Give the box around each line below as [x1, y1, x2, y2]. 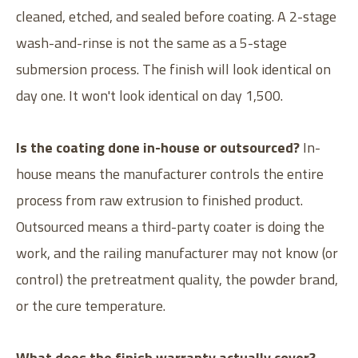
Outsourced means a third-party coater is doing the [16, 216, 324, 238]
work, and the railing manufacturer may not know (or [16, 242, 338, 265]
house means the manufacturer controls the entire [16, 163, 324, 185]
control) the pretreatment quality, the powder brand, [16, 268, 338, 291]
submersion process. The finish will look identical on [16, 58, 331, 81]
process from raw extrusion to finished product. [16, 189, 303, 212]
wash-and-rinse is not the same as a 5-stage [16, 32, 287, 54]
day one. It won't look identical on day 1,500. [16, 85, 283, 107]
